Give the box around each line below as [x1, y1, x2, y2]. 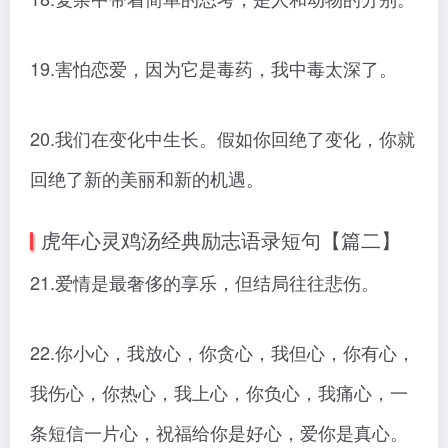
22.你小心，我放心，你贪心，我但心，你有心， [30, 339, 415, 366]
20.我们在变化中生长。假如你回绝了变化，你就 [30, 125, 415, 152]
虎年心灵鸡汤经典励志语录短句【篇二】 [41, 225, 401, 255]
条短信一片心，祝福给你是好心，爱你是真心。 [30, 419, 408, 446]
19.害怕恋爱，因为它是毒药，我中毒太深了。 [30, 55, 397, 82]
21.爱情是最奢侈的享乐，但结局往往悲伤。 [30, 269, 379, 296]
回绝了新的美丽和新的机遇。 [30, 165, 264, 192]
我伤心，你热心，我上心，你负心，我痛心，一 [30, 379, 408, 406]
